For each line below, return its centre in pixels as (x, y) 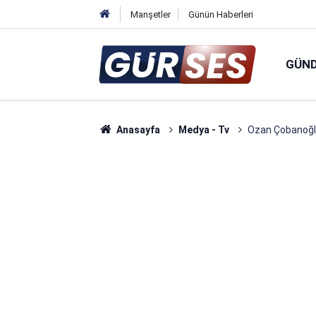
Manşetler (150, 14)
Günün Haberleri (220, 14)
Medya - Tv (203, 130)
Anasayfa (137, 130)
